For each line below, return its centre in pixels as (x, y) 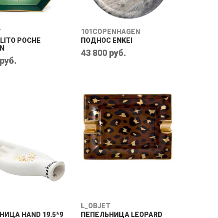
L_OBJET (96, 206)
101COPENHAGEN (110, 32)
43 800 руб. (103, 53)
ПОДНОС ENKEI (107, 40)
